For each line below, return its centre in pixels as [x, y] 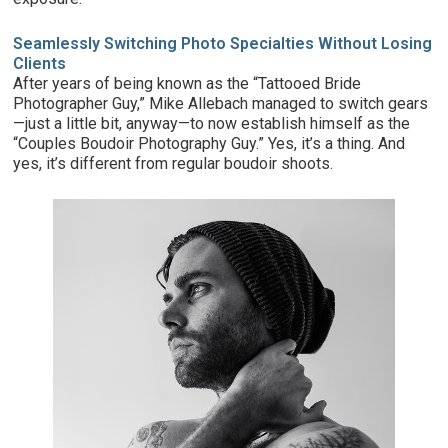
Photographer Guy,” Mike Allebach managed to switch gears [221, 104]
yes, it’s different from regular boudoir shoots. [173, 164]
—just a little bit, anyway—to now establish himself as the [212, 124]
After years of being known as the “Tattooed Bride [187, 84]
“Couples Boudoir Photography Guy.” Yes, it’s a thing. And [209, 144]
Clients [40, 64]
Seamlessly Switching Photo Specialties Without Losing [223, 44]
